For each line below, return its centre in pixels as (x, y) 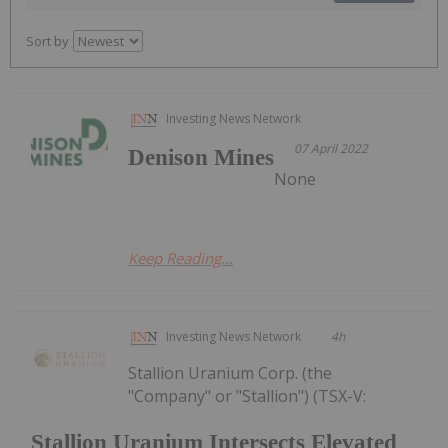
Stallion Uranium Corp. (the (230, 373)
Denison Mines (201, 158)
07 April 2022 (331, 149)
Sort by (47, 41)
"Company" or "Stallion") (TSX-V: (247, 396)
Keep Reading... (181, 258)
